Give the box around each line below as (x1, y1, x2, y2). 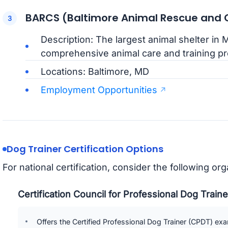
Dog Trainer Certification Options (6, 142, 163, 156)
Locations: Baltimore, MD (40, 66, 149, 77)
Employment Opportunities (40, 84, 157, 96)
